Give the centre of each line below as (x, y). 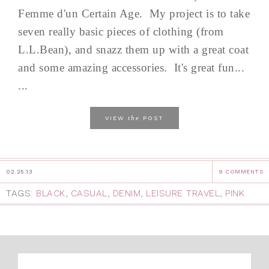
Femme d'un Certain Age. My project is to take (134, 14)
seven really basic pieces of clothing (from (121, 32)
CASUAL (89, 194)
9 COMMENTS (241, 172)
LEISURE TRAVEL (183, 194)
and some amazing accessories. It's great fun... (131, 68)
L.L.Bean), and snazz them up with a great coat (133, 50)
